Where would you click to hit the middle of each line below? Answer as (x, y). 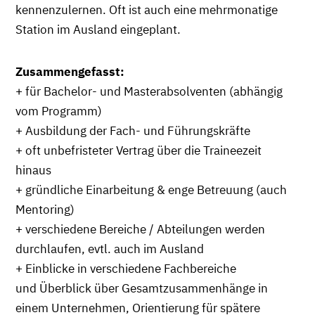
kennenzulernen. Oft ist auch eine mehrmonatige (147, 9)
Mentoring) (45, 209)
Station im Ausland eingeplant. (99, 29)
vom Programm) (59, 111)
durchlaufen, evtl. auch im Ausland (110, 249)
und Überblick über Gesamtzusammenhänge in (142, 288)
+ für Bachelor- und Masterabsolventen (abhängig (149, 91)
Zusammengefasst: (70, 71)
